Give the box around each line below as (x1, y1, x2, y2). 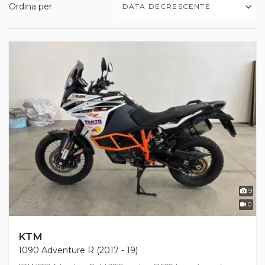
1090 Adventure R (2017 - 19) (18, 245, 138, 256)
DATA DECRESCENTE (122, 2, 211, 11)
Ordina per (9, 1, 52, 12)
